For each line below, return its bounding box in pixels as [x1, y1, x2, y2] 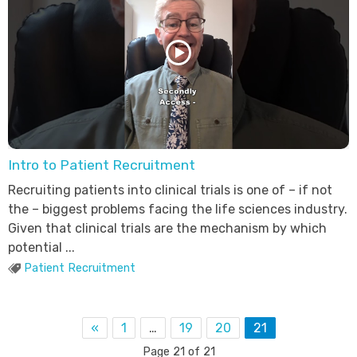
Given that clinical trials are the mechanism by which [7, 220, 327, 236]
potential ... [7, 239, 75, 255]
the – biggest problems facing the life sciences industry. [7, 201, 347, 217]
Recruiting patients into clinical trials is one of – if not [7, 182, 332, 198]
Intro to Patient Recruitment [7, 156, 195, 173]
